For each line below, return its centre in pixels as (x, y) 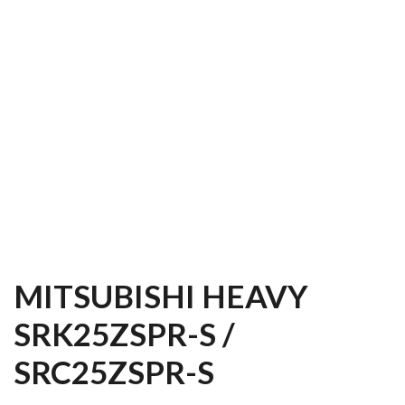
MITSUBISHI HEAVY (161, 295)
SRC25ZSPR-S (114, 371)
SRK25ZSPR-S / (124, 333)
